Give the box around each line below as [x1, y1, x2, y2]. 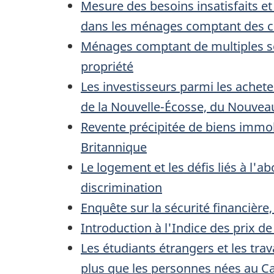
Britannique [81, 139, 147, 156]
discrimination [81, 179, 162, 196]
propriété [81, 58, 133, 75]
